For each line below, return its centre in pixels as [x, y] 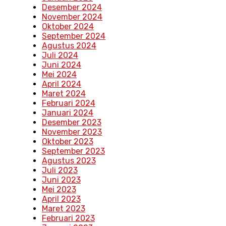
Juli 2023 [60, 171]
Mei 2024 [59, 75]
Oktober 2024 [68, 27]
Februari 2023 [68, 218]
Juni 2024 [62, 65]
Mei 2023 [59, 190]
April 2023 [61, 199]
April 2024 [62, 84]
